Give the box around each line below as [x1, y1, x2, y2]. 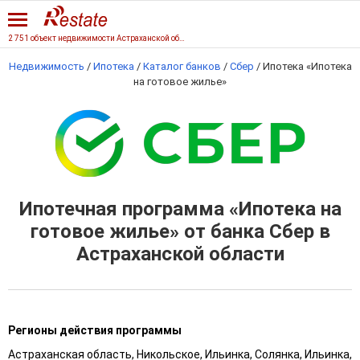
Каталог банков [142, 60, 221, 72]
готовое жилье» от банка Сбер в [30, 220, 330, 243]
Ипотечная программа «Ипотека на [18, 198, 342, 220]
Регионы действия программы [8, 324, 182, 337]
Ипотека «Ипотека [262, 60, 352, 72]
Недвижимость [8, 60, 84, 72]
